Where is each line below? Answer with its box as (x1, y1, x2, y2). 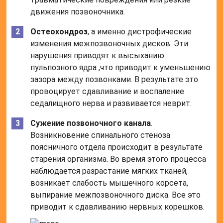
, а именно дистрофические (88, 27, 192, 37)
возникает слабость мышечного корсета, (30, 178, 189, 188)
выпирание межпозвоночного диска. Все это (30, 190, 201, 200)
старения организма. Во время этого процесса (30, 154, 207, 164)
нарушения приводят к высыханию (30, 51, 165, 61)
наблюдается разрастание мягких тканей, (30, 166, 188, 176)
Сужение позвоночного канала (30, 118, 151, 128)
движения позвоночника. (30, 7, 125, 17)
